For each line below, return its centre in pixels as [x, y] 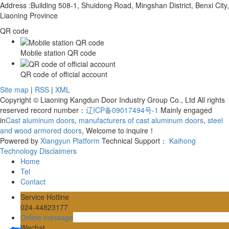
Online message [47, 217]
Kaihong [182, 140]
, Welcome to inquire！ [119, 130]
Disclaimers [58, 151]
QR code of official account [64, 74]
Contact [33, 181]
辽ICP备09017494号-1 [122, 110]
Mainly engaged [185, 110]
